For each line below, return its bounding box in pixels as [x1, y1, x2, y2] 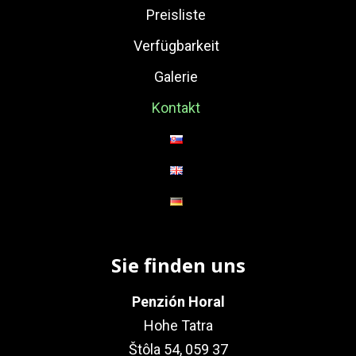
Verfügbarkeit [133, 37, 219, 54]
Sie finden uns [110, 251, 246, 278]
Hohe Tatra [143, 316, 213, 334]
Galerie [154, 68, 198, 85]
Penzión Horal [131, 292, 225, 310]
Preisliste [146, 6, 206, 23]
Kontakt [152, 99, 200, 116]
